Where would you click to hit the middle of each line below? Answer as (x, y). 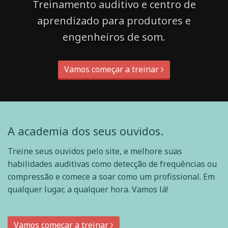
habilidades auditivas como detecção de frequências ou (112, 164)
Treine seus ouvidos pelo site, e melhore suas (95, 151)
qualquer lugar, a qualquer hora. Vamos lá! (88, 190)
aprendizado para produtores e (114, 21)
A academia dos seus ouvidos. (85, 131)
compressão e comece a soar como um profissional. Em (111, 177)
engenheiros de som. (114, 37)
